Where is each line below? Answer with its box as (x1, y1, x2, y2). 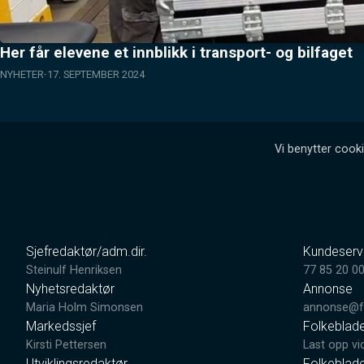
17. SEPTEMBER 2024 (47, 68, 145, 81)
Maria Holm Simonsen (26, 301, 143, 315)
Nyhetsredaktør (26, 281, 115, 297)
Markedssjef (26, 318, 96, 335)
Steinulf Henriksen (26, 263, 122, 278)
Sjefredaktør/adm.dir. (26, 244, 147, 260)
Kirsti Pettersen (26, 338, 106, 353)
